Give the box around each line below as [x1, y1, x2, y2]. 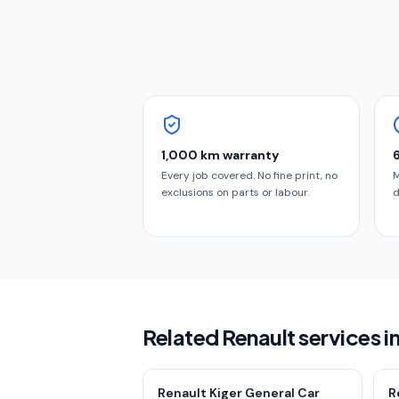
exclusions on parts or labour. [161, 185, 310, 199]
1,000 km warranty [161, 147, 279, 163]
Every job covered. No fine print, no [161, 168, 338, 183]
